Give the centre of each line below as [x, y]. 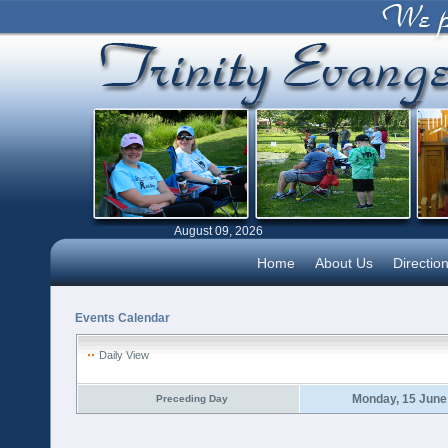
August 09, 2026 [218, 231]
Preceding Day [191, 398]
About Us [343, 263]
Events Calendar [122, 318]
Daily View [124, 355]
